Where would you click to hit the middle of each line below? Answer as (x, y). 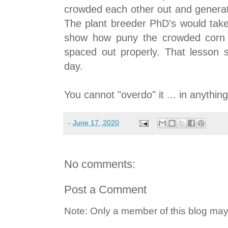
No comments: (100, 164)
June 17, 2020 (96, 122)
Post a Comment (105, 190)
